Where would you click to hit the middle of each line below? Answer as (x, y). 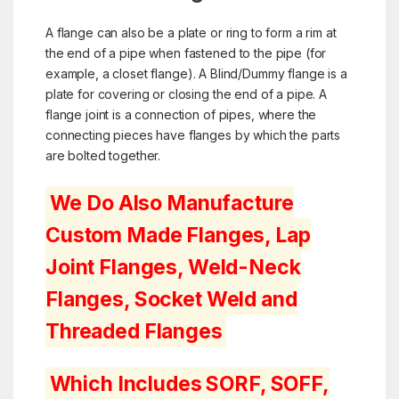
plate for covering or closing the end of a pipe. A (186, 94)
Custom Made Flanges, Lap (178, 235)
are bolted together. (103, 156)
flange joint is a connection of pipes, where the (181, 115)
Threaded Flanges (134, 331)
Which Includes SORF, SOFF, (189, 383)
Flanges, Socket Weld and (171, 299)
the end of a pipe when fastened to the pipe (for (186, 53)
